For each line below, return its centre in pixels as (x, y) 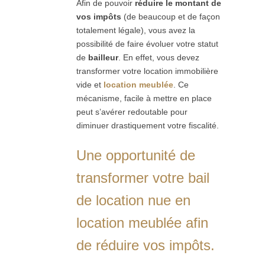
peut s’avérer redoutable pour (132, 112)
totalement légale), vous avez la (136, 30)
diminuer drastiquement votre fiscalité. (148, 125)
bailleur (103, 57)
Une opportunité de (136, 155)
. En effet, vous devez (159, 57)
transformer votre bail (143, 177)
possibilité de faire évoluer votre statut (147, 43)
